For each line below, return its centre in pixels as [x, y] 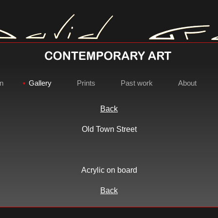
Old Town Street [109, 129]
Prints [86, 83]
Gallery [40, 83]
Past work [136, 83]
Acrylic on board [109, 170]
